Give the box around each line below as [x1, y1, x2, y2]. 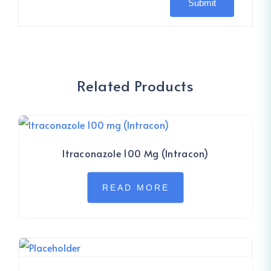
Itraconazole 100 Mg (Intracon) [62, 146, 209, 160]
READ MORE [102, 183, 169, 193]
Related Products [77, 76, 194, 96]
